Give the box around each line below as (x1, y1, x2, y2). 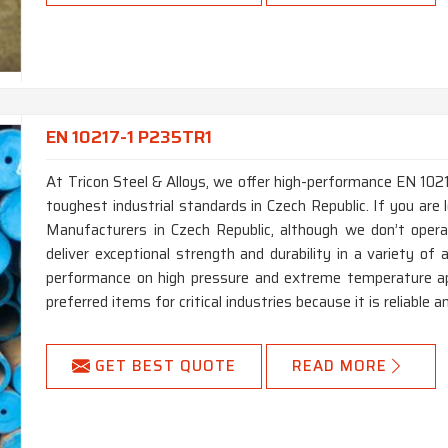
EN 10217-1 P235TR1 (46, 123, 213, 151)
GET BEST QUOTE (95, 354, 237, 379)
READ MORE (292, 354, 388, 379)
